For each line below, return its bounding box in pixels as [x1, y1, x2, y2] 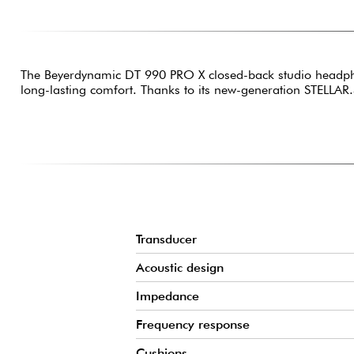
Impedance [136, 288, 199, 304]
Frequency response [136, 317, 250, 333]
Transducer [136, 232, 197, 247]
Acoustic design [136, 260, 224, 276]
